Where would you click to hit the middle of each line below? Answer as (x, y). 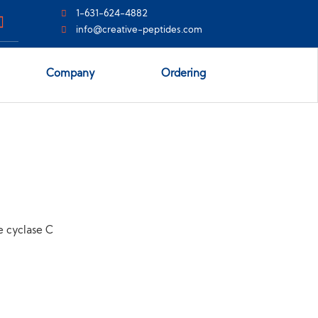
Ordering (183, 74)
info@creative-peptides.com (139, 30)
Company (71, 74)
